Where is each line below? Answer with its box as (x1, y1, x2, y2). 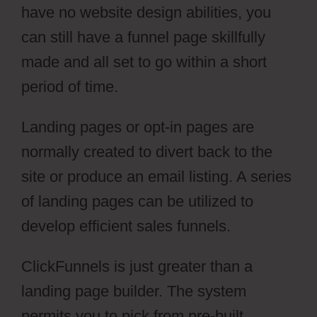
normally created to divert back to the (21, 142, 272, 161)
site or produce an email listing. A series (21, 167, 292, 185)
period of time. (21, 77, 118, 96)
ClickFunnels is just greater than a (21, 257, 253, 275)
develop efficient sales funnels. (21, 217, 231, 235)
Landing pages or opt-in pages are (21, 117, 254, 136)
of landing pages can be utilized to (21, 192, 253, 210)
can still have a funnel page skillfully (21, 28, 265, 46)
